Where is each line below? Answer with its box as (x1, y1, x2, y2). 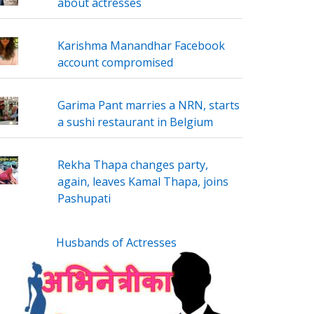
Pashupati (57, 190, 111, 206)
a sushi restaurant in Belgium (57, 114, 213, 130)
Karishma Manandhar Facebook (57, 37, 225, 53)
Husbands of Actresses (55, 234, 177, 250)
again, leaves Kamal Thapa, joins (57, 173, 228, 189)
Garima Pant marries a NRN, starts (57, 97, 240, 113)
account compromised (57, 54, 173, 70)
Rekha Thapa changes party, (57, 156, 208, 172)
